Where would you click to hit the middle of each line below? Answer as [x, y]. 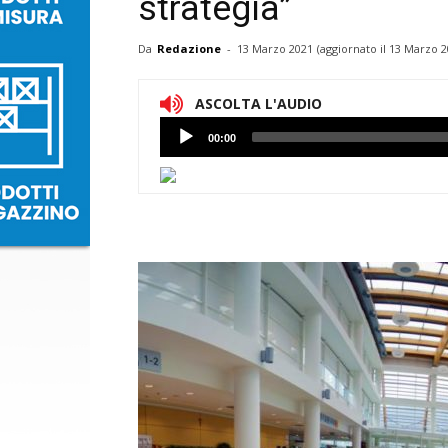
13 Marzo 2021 [275, 48]
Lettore [183, 129]
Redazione [189, 48]
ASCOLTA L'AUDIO [258, 104]
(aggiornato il [353, 48]
